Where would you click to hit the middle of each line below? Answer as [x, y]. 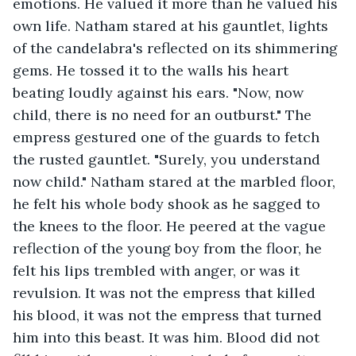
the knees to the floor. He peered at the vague [171, 226]
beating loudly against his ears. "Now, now [160, 92]
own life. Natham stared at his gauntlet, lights [172, 25]
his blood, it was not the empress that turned [169, 315]
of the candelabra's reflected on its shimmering [177, 48]
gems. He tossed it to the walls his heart [153, 70]
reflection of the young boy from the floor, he [169, 248]
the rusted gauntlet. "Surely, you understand [168, 159]
